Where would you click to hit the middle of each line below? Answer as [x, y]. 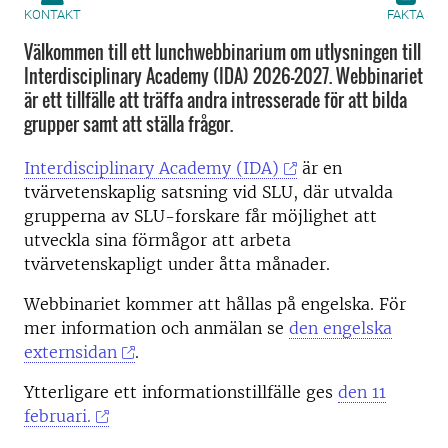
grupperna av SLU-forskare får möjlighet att [200, 216]
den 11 [362, 392]
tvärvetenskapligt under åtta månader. [177, 264]
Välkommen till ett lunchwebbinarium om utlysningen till [222, 52]
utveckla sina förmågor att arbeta [157, 240]
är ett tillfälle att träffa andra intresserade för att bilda [215, 100]
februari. [57, 416]
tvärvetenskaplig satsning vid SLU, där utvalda [208, 192]
